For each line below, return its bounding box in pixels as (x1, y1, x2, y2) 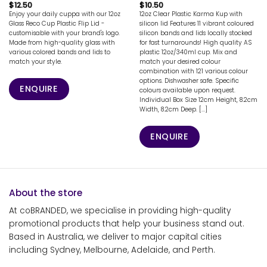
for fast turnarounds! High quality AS (139, 38, 252, 47)
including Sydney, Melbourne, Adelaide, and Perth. (9, 244, 215, 256)
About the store (9, 186, 82, 199)
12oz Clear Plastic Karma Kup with (139, 9, 243, 18)
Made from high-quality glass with (8, 38, 115, 47)
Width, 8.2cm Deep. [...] (139, 104, 207, 114)
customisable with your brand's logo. (8, 28, 120, 38)
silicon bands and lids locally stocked (139, 28, 252, 38)
